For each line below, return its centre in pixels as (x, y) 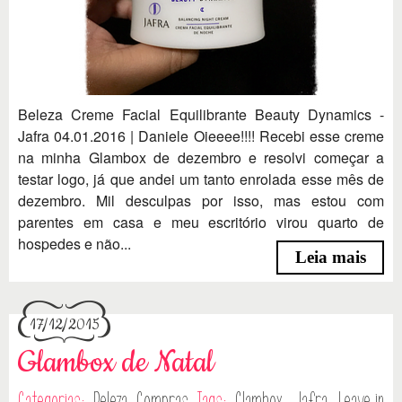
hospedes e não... (74, 243)
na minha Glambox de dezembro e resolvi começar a (201, 157)
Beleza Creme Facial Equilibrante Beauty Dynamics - (201, 114)
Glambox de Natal (116, 363)
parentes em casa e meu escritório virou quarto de (201, 222)
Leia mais (330, 258)
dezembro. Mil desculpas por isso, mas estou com (201, 200)
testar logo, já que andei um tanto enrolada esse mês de (201, 179)
